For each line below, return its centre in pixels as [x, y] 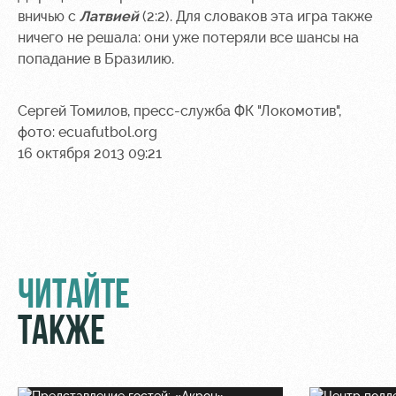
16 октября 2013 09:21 [90, 153]
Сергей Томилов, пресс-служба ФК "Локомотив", [179, 111]
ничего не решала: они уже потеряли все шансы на [188, 38]
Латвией [109, 16]
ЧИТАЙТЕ [74, 297]
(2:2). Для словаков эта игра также [255, 16]
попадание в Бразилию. [96, 59]
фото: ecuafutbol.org [88, 132]
